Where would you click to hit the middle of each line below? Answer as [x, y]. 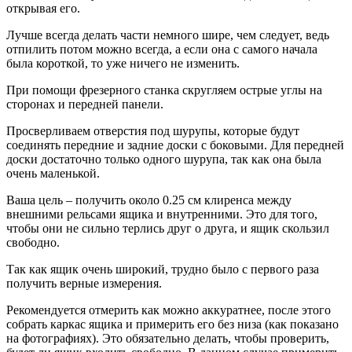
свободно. [33, 242]
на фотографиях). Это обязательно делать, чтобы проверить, [168, 338]
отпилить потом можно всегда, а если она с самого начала [162, 49]
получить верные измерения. [84, 283]
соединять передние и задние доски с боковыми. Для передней [175, 145]
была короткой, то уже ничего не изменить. [123, 63]
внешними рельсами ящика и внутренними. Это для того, [162, 214]
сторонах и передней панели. [85, 104]
